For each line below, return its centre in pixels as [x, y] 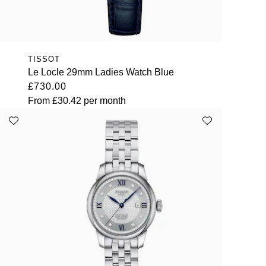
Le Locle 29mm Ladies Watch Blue [101, 72]
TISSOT [44, 59]
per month [103, 101]
